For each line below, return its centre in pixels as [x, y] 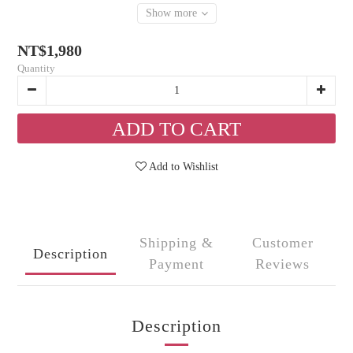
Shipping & [176, 243]
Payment [176, 264]
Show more [171, 13]
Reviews [283, 264]
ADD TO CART [176, 129]
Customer [282, 243]
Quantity [36, 68]
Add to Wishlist [183, 167]
